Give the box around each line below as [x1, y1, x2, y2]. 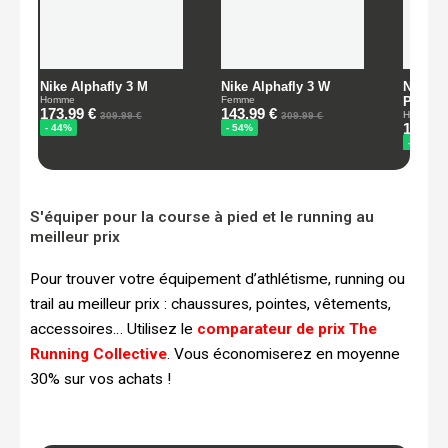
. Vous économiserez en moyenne [167, 344, 400, 363]
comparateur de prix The [197, 319, 377, 338]
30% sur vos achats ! [30, 369, 171, 388]
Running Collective [30, 344, 167, 363]
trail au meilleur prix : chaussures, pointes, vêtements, [30, 294, 391, 313]
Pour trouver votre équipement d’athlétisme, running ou [30, 269, 405, 288]
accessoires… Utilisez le [30, 319, 197, 338]
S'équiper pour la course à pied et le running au [30, 207, 374, 226]
